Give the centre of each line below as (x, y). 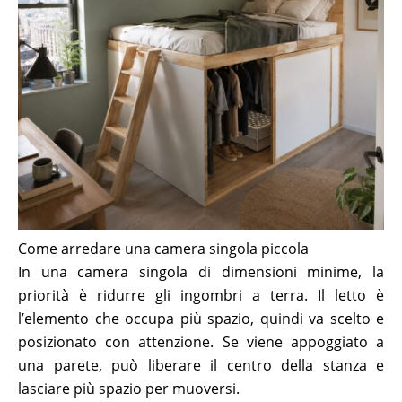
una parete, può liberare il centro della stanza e (201, 365)
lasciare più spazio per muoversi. (129, 389)
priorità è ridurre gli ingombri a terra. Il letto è (201, 295)
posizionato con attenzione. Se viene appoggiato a (201, 342)
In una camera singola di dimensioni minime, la (201, 272)
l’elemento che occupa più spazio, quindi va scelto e (201, 319)
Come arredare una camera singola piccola (163, 249)
